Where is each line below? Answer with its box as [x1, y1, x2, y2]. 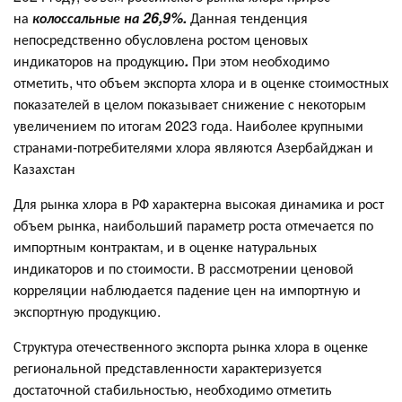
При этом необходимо [192, 49, 329, 71]
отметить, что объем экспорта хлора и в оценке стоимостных [13, 71, 389, 92]
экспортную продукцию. [13, 300, 161, 321]
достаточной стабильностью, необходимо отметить [13, 378, 332, 399]
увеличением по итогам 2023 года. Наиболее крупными [13, 114, 363, 135]
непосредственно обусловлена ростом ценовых [13, 28, 308, 49]
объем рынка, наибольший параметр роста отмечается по [13, 214, 373, 235]
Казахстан [13, 157, 75, 179]
